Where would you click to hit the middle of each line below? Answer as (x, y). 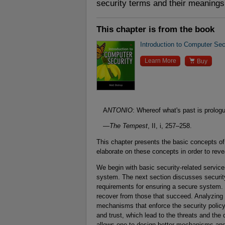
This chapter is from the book (155, 29)
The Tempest (128, 126)
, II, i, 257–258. (170, 126)
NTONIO (120, 110)
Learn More (160, 61)
